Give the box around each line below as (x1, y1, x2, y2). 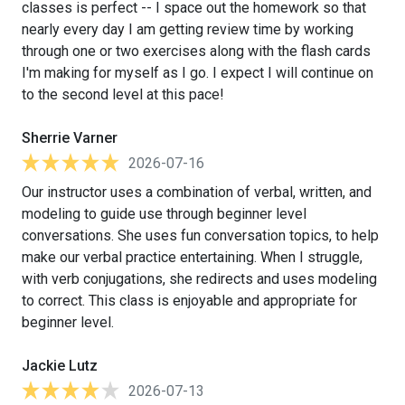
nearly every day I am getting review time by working (22, 20, 353, 38)
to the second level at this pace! (22, 85, 224, 103)
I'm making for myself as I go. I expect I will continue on (22, 63, 373, 81)
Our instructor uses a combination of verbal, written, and (22, 183, 372, 201)
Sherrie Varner (22, 128, 118, 146)
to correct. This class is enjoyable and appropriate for (22, 291, 357, 309)
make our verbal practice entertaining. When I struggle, (22, 248, 363, 266)
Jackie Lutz (22, 356, 98, 374)
